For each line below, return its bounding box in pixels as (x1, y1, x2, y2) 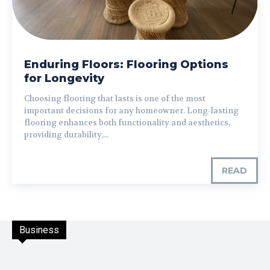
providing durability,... (24, 130, 108, 140)
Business (19, 224, 59, 236)
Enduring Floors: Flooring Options (24, 58, 228, 72)
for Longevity (24, 72, 104, 86)
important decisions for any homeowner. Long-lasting (24, 105, 239, 116)
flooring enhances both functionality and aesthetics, (24, 118, 230, 128)
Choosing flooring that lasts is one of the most (24, 93, 206, 104)
